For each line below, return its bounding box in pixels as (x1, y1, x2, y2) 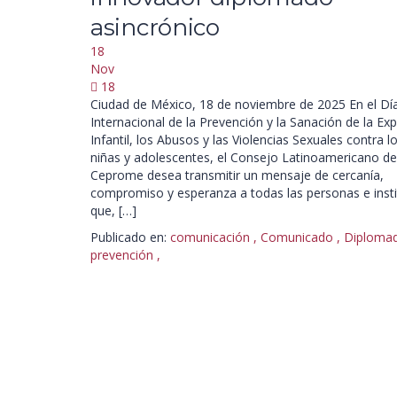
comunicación (170, 229, 250, 245)
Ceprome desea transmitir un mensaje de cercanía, (90, 167, 384, 183)
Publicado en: (90, 229, 167, 245)
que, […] (90, 202, 136, 219)
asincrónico (90, 13, 220, 42)
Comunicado (261, 229, 333, 245)
